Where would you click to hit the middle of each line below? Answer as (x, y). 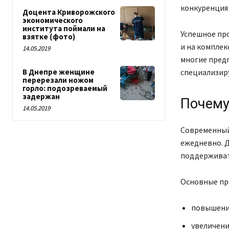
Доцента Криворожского (69, 12)
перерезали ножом (58, 80)
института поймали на (64, 28)
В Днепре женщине (59, 72)
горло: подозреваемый (65, 88)
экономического (53, 20)
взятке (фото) (49, 37)
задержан (41, 96)
